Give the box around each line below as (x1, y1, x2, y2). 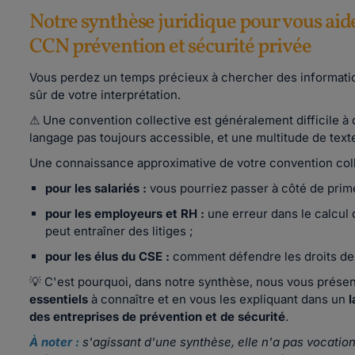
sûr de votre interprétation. (29, 87, 181, 102)
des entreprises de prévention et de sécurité (29, 309, 285, 324)
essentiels (29, 292, 88, 307)
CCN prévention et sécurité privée (29, 32, 311, 61)
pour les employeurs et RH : (45, 206, 204, 221)
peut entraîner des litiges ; (45, 223, 193, 239)
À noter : (29, 334, 82, 349)
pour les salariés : (45, 181, 147, 196)
